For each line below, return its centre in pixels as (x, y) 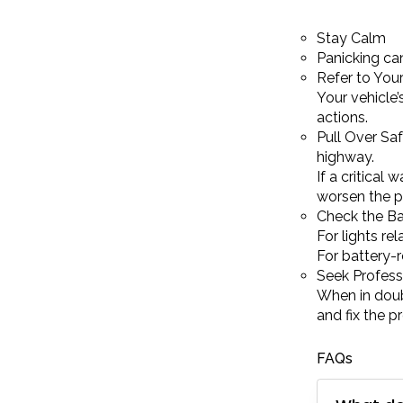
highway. (345, 157)
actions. (342, 117)
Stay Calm (351, 38)
